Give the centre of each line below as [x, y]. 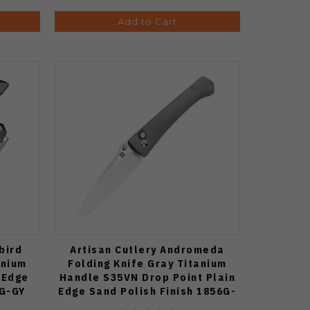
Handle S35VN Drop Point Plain [147, 277]
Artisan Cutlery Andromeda [147, 249]
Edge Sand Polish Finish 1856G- [147, 291]
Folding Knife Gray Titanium [147, 263]
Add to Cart [147, 21]
